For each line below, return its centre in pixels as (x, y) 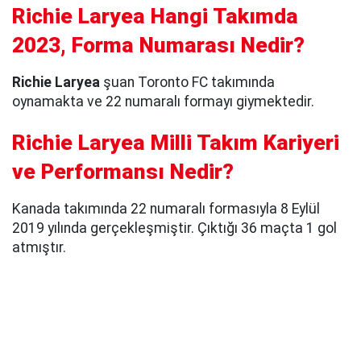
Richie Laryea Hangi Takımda (155, 17)
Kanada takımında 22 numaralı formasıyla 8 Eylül (166, 209)
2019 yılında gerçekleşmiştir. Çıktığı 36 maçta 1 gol (174, 228)
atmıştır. (39, 248)
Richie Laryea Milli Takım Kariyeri (176, 143)
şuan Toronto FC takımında (189, 83)
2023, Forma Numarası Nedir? (158, 46)
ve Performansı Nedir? (126, 172)
